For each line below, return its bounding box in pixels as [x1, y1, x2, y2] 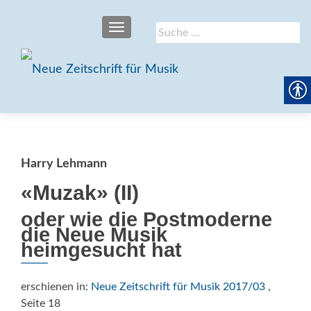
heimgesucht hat [21, 239, 182, 261]
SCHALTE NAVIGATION [116, 23, 221, 34]
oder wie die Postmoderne [21, 208, 272, 230]
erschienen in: [21, 281, 91, 292]
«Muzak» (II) [21, 181, 139, 204]
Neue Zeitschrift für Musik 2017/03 [91, 281, 265, 292]
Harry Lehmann [21, 158, 107, 170]
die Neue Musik [21, 224, 167, 246]
